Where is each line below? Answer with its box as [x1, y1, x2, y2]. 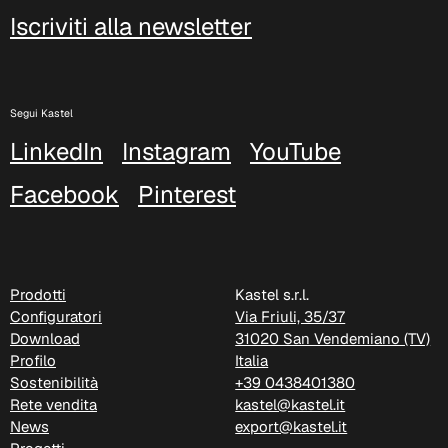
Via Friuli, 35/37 [235, 307, 346, 327]
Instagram [122, 136, 231, 168]
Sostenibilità [10, 373, 98, 393]
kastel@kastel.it [235, 395, 346, 415]
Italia [235, 351, 269, 371]
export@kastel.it [235, 417, 348, 437]
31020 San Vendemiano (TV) [235, 329, 431, 349]
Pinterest [138, 179, 236, 211]
